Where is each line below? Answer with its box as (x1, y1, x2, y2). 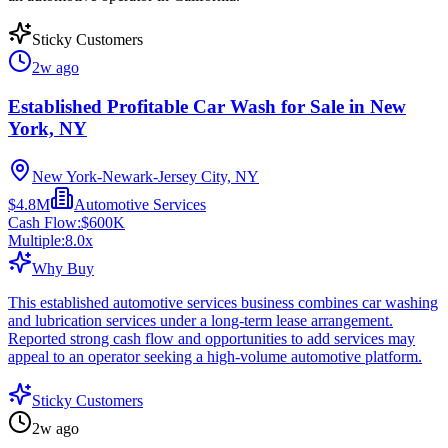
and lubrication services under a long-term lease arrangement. (8, 312, 393, 330)
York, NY (8, 117, 87, 139)
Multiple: (8, 232, 65, 250)
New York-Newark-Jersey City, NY (32, 168, 259, 186)
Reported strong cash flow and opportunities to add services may (8, 330, 415, 348)
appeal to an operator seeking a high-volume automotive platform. (8, 348, 422, 366)
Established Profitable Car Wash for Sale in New (8, 95, 406, 117)
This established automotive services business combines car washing (8, 294, 438, 312)
